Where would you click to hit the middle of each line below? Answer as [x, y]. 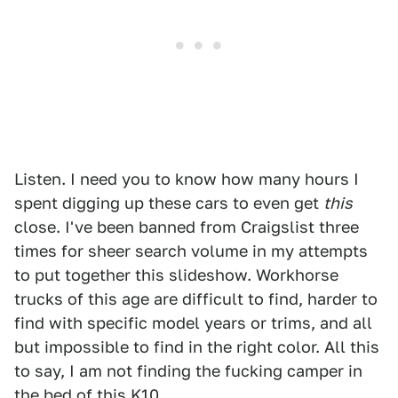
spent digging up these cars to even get [169, 203]
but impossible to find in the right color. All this [197, 347]
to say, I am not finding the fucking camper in [188, 371]
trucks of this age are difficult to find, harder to [196, 299]
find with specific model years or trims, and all [193, 323]
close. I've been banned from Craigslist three [187, 227]
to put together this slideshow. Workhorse [176, 275]
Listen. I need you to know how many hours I [187, 179]
